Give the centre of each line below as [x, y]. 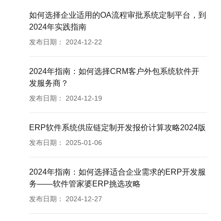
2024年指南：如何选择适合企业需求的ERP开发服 [118, 172]
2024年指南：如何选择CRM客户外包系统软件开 [114, 72]
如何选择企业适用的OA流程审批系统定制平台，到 [118, 15]
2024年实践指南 [58, 27]
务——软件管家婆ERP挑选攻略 [85, 184]
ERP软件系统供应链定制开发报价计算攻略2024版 [118, 128]
